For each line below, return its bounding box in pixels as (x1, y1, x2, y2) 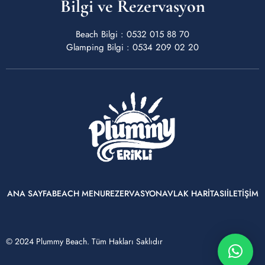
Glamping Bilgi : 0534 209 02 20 (66, 40, 199, 54)
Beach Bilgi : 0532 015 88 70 (76, 27, 189, 41)
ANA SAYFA (7, 187, 52, 199)
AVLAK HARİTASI (161, 187, 227, 199)
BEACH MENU (51, 187, 105, 199)
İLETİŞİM (226, 187, 258, 199)
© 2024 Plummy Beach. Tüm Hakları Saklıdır (6, 235, 163, 247)
